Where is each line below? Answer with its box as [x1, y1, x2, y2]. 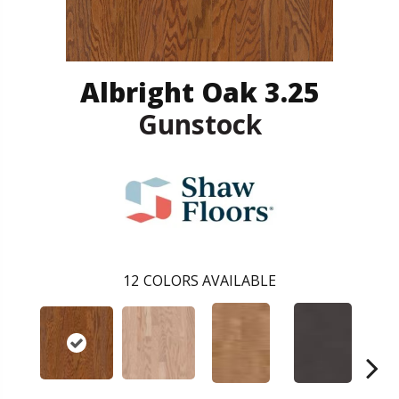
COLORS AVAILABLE [143, 270, 276, 290]
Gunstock [137, 105, 262, 142]
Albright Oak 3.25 [79, 73, 320, 110]
